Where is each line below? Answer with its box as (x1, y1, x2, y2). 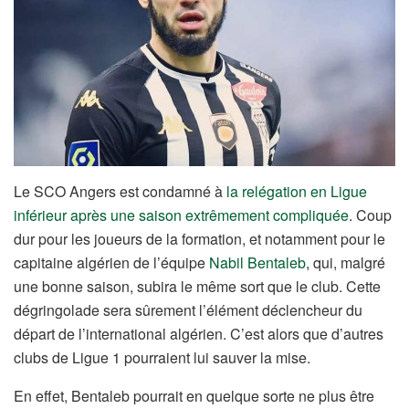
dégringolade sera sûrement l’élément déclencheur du (14, 299, 362, 321)
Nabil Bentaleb (209, 252, 306, 274)
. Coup (349, 204, 392, 226)
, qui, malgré (306, 252, 385, 274)
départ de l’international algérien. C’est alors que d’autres (14, 323, 383, 345)
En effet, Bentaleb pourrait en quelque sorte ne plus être (14, 385, 374, 407)
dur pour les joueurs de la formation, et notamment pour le (14, 228, 385, 250)
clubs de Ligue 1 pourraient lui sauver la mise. (14, 347, 310, 369)
